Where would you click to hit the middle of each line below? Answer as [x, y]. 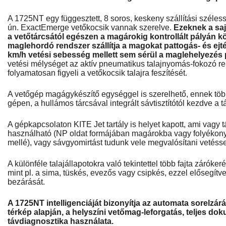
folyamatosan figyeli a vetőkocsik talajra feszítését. [97, 73]
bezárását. [26, 182]
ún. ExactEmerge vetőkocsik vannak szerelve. [91, 27]
